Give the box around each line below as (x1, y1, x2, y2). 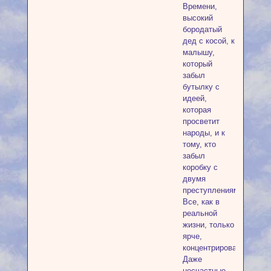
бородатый (182, 25, 222, 34)
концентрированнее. (182, 243, 256, 253)
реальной (182, 209, 217, 218)
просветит (182, 117, 220, 126)
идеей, (182, 94, 207, 103)
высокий (182, 13, 213, 23)
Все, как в (182, 197, 220, 207)
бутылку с (182, 82, 220, 92)
